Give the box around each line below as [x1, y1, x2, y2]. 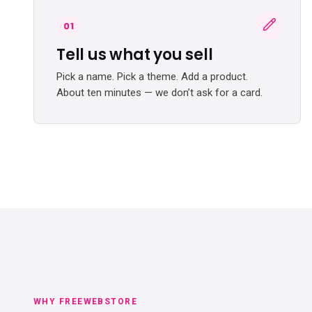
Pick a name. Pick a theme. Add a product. [56, 70, 248, 83]
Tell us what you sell [56, 44, 213, 65]
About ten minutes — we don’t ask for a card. [56, 86, 263, 99]
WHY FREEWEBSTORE [33, 296, 138, 306]
